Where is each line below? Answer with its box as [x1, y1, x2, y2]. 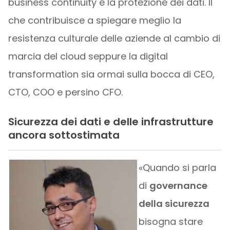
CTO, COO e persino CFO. [8, 85, 123, 99]
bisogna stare [138, 215, 203, 228]
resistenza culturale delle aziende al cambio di [8, 31, 220, 45]
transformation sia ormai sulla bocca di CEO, [8, 67, 215, 81]
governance [149, 179, 207, 193]
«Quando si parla [138, 161, 216, 175]
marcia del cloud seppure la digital [8, 49, 168, 63]
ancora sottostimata [8, 128, 120, 143]
